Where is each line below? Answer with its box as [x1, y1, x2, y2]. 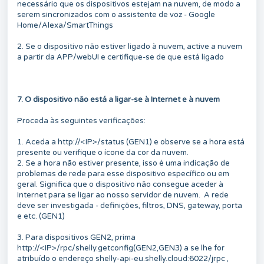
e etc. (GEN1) [17, 211, 65, 221]
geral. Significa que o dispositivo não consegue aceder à [17, 179, 223, 189]
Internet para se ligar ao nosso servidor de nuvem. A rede [17, 190, 229, 200]
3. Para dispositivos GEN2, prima [17, 232, 136, 242]
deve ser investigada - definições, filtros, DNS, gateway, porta [17, 200, 242, 210]
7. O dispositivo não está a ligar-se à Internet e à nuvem [17, 94, 220, 104]
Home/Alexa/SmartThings [17, 20, 113, 30]
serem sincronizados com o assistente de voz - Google [17, 9, 215, 19]
